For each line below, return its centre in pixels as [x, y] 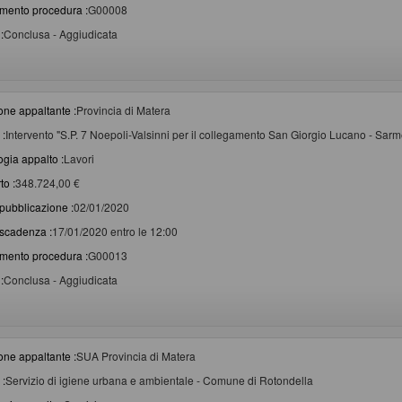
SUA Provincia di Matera [136, 356]
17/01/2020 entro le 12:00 [115, 232]
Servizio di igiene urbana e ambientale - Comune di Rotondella [159, 380]
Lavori [79, 159]
